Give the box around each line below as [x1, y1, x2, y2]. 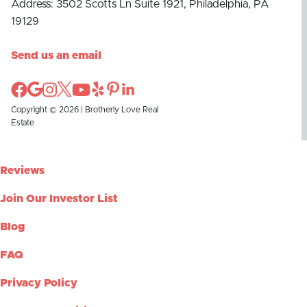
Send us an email [11, 50, 101, 61]
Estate [11, 119, 34, 127]
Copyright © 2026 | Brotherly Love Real [11, 106, 158, 114]
